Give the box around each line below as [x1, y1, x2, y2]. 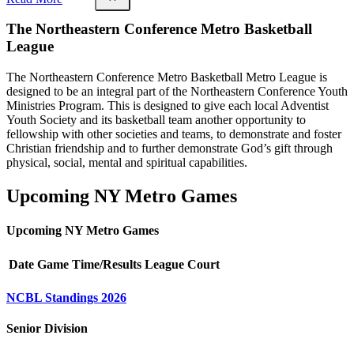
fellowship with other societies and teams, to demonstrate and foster [6, 127, 341, 141]
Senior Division [6, 322, 88, 336]
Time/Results [72, 257, 141, 271]
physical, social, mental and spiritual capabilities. [6, 156, 247, 170]
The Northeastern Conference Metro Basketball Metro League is [6, 70, 327, 85]
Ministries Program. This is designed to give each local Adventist [6, 99, 329, 113]
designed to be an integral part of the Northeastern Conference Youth [6, 85, 348, 99]
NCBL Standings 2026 [6, 290, 126, 304]
